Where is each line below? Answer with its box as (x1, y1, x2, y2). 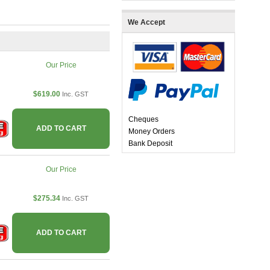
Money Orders (128, 127, 175, 136)
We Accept (128, 18, 165, 27)
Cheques (128, 115, 159, 124)
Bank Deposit (128, 139, 172, 148)
